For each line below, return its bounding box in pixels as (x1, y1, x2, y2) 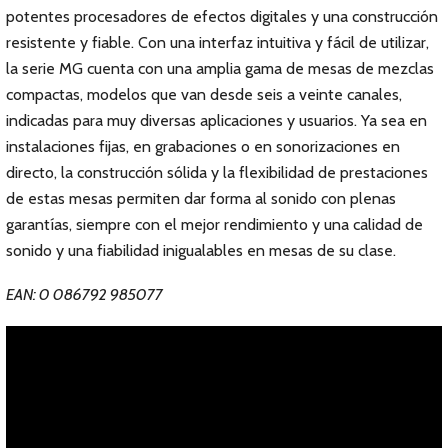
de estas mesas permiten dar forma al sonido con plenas (6, 189, 396, 208)
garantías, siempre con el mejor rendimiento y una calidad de (6, 215, 423, 234)
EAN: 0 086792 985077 (6, 285, 163, 304)
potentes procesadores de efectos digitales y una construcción (6, 7, 438, 26)
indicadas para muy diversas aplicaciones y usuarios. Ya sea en (6, 111, 427, 130)
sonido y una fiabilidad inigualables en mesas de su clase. (6, 241, 396, 260)
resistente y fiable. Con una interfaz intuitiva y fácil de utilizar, (6, 33, 429, 52)
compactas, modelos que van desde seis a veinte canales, (6, 85, 402, 104)
